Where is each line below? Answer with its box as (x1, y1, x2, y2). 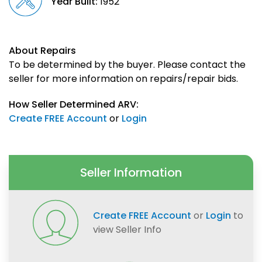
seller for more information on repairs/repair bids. (9, 72, 238, 86)
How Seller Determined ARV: (9, 98, 139, 112)
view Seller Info (93, 223, 162, 237)
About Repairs (9, 44, 76, 58)
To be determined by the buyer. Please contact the (9, 58, 246, 72)
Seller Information (80, 164, 182, 181)
